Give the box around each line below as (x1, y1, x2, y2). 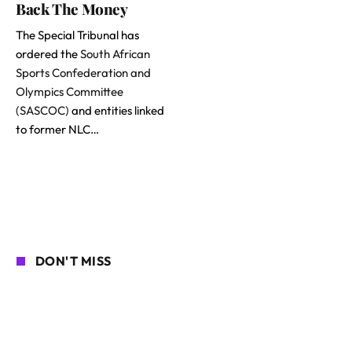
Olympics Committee (16, 84, 123, 100)
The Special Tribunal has (16, 27, 139, 43)
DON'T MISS (35, 253, 112, 269)
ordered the (16, 46, 80, 62)
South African (80, 46, 150, 62)
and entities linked (69, 103, 164, 119)
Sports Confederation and (16, 65, 151, 81)
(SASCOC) (16, 103, 69, 119)
